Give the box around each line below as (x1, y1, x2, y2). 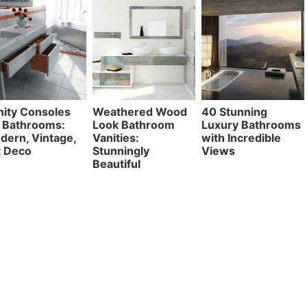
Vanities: (93, 130, 140, 145)
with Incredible (201, 130, 282, 145)
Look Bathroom (93, 117, 175, 132)
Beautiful (93, 156, 141, 171)
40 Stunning (201, 104, 268, 119)
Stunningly (93, 143, 150, 158)
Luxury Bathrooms (201, 117, 302, 132)
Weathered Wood (93, 104, 188, 119)
